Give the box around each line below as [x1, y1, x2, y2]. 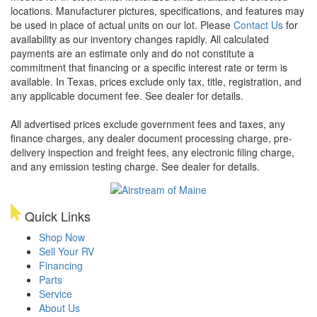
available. [11, 74, 56, 88]
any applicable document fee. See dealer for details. [11, 88, 243, 103]
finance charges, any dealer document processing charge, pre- [11, 130, 292, 145]
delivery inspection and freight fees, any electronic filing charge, [11, 144, 294, 159]
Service [39, 286, 72, 301]
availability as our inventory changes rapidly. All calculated [11, 31, 269, 46]
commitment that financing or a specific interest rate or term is [11, 59, 287, 74]
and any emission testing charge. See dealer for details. [11, 158, 260, 173]
